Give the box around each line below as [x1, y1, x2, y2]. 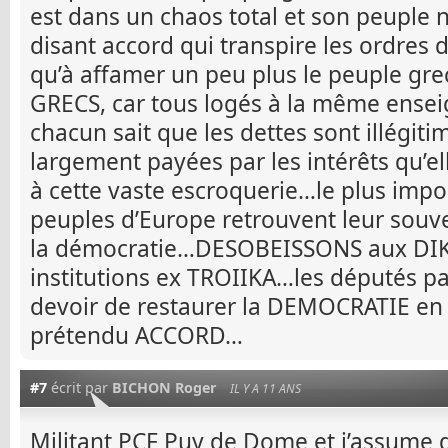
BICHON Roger [112, 377, 216, 397]
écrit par [47, 377, 112, 397]
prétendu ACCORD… [30, 319, 243, 351]
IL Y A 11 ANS [230, 379, 301, 397]
